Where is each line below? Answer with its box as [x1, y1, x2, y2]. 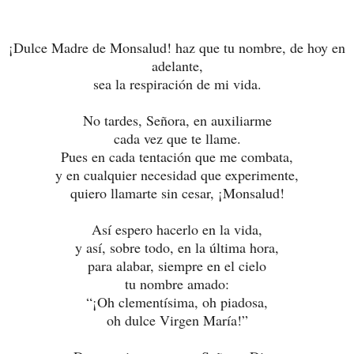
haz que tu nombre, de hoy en [175, 37, 345, 57]
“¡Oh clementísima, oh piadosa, [86, 292, 268, 311]
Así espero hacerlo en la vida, [92, 219, 262, 239]
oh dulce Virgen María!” [106, 310, 248, 330]
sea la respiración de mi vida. [92, 73, 262, 93]
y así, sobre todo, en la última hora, [75, 237, 279, 257]
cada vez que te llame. [113, 128, 241, 148]
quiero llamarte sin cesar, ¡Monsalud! [70, 183, 284, 202]
